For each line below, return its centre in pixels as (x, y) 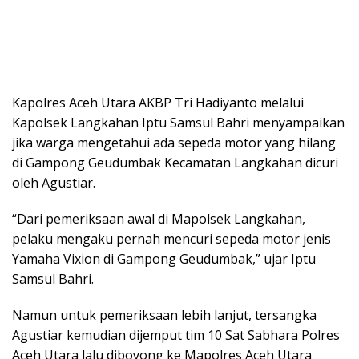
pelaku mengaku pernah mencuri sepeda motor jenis (171, 238)
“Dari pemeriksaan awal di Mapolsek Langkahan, (159, 218)
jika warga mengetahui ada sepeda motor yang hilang (174, 142)
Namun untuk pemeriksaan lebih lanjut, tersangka (164, 315)
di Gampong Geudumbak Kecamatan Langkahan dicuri (175, 162)
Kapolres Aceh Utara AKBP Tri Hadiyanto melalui (158, 102)
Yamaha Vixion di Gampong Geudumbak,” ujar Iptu (164, 258)
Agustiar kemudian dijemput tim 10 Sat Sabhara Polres (176, 335)
